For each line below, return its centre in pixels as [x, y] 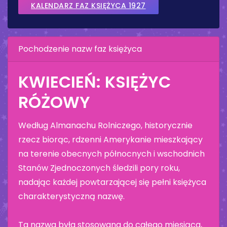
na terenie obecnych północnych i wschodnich [111, 154]
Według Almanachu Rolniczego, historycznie [105, 125]
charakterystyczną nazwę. [71, 196]
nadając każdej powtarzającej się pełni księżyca [112, 182]
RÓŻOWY [54, 102]
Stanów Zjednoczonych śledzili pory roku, [99, 168]
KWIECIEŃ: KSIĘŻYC [94, 82]
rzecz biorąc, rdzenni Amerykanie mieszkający [110, 139]
